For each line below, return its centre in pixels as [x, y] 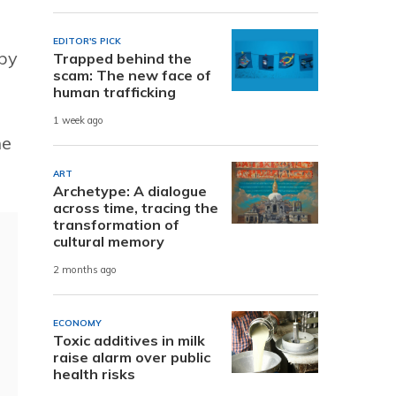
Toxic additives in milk [129, 340]
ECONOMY [77, 323]
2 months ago [85, 270]
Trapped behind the [122, 58]
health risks [94, 373]
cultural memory [109, 241]
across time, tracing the [136, 207]
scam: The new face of [132, 75]
